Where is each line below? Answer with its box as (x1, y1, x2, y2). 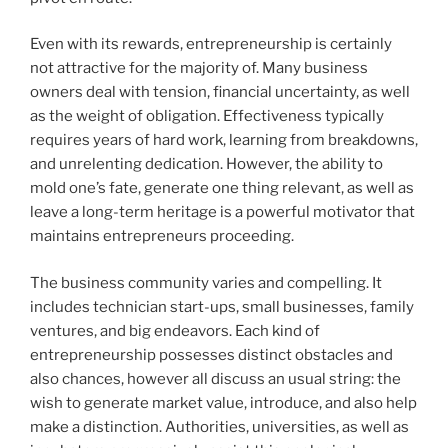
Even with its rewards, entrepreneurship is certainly (30, 35, 392, 54)
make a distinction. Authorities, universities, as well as (30, 417, 409, 436)
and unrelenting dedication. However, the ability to (30, 155, 383, 174)
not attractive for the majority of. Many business (30, 59, 368, 78)
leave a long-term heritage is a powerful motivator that (30, 203, 415, 222)
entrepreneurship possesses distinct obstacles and (30, 345, 393, 364)
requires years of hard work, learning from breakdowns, (30, 131, 418, 150)
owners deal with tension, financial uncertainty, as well (30, 83, 410, 102)
